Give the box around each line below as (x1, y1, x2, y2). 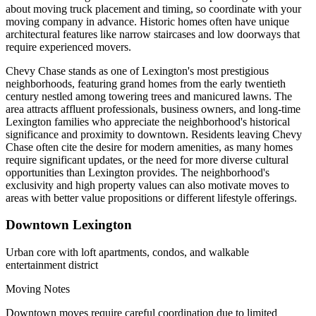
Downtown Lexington (6, 217, 132, 233)
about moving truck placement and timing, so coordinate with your (6, 2, 301, 15)
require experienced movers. (6, 40, 131, 53)
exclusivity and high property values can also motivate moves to (6, 178, 289, 191)
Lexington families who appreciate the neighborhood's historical (6, 115, 290, 128)
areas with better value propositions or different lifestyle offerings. (6, 191, 297, 204)
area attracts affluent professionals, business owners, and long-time (6, 102, 300, 115)
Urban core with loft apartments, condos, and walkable (6, 246, 249, 259)
